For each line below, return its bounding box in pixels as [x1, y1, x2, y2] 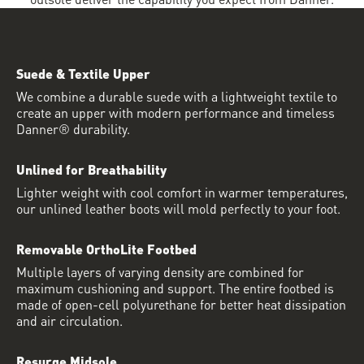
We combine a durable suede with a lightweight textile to [16, 85, 337, 106]
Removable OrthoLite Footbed [16, 238, 197, 259]
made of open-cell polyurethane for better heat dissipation [16, 293, 346, 314]
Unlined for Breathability [16, 158, 167, 180]
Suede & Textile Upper [16, 63, 150, 84]
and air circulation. [16, 310, 123, 331]
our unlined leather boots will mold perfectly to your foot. [16, 197, 340, 219]
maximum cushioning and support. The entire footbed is [16, 277, 334, 298]
